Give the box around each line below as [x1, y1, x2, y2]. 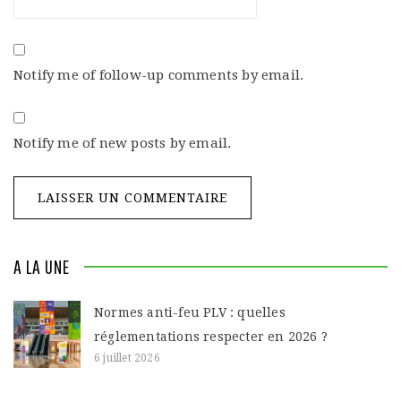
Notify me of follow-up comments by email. [13, 66, 304, 83]
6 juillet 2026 [94, 351, 160, 364]
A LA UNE [13, 254, 70, 277]
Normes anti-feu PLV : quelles [94, 304, 286, 320]
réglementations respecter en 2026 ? [94, 328, 328, 344]
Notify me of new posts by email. [13, 135, 232, 152]
